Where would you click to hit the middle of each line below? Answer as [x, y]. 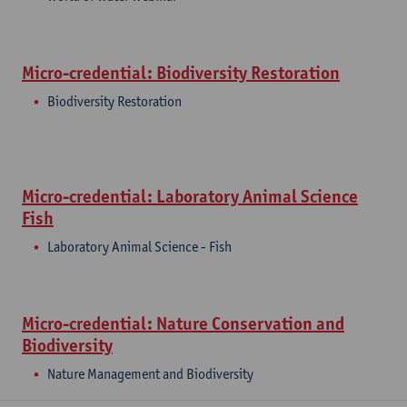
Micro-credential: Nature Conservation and [183, 323]
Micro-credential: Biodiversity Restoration [181, 73]
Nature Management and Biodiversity [150, 374]
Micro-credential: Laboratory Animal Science [190, 196]
